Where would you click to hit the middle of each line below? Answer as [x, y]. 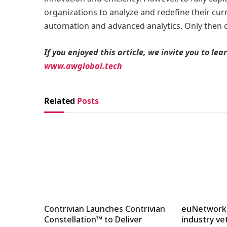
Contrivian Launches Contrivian [105, 209]
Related [61, 101]
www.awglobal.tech [83, 66]
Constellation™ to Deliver [93, 220]
